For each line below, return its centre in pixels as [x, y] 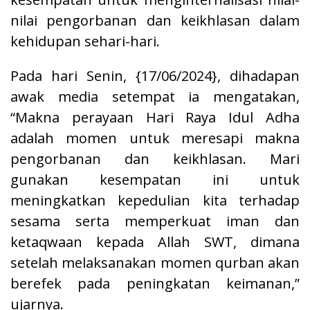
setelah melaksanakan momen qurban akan [155, 262]
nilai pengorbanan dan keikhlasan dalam [155, 20]
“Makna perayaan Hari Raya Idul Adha [155, 117]
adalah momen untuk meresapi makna [155, 138]
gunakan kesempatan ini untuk [155, 179]
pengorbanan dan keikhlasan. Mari [155, 158]
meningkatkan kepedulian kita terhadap [155, 200]
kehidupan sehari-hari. [85, 41]
